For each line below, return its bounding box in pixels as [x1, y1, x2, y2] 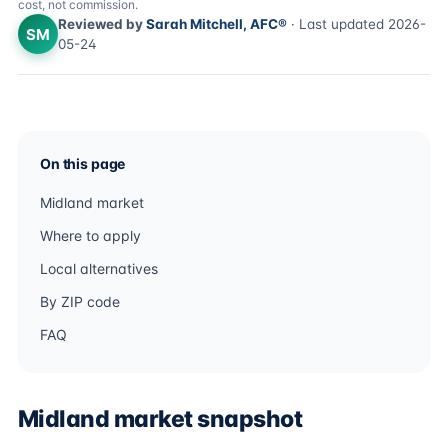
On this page [40, 155, 126, 172]
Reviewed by [58, 16, 146, 32]
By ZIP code [40, 293, 120, 310]
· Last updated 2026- [287, 16, 426, 32]
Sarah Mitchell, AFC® [146, 16, 287, 32]
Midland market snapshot [18, 405, 303, 433]
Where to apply [40, 227, 141, 244]
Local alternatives [40, 260, 158, 277]
